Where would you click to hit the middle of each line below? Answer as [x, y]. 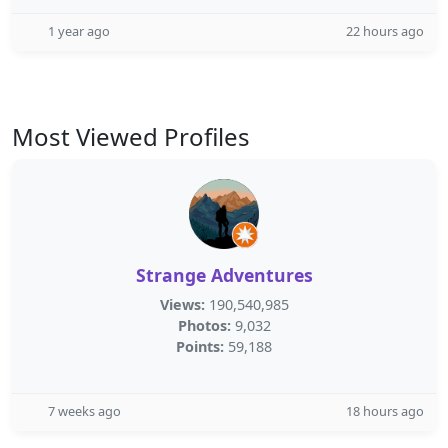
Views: [182, 304]
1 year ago [79, 31]
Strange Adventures [224, 275]
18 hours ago [385, 411]
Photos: [204, 325]
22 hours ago [385, 31]
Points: [200, 346]
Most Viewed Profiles [131, 136]
